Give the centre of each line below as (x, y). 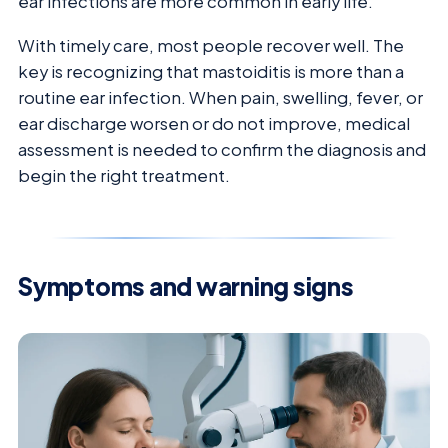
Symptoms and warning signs (186, 286)
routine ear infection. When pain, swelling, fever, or (220, 98)
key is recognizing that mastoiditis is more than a (211, 72)
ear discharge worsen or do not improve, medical (214, 124)
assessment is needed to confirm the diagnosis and (222, 150)
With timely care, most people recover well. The (211, 46)
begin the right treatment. (124, 176)
